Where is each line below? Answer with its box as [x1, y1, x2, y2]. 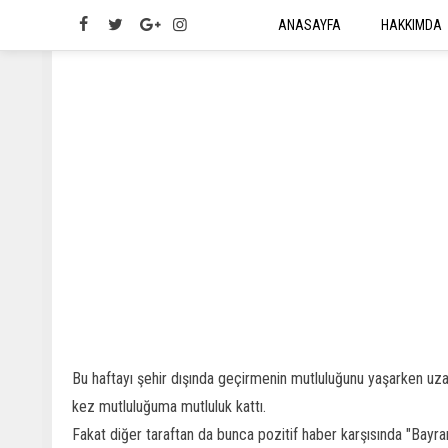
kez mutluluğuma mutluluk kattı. [72, 397, 266, 416]
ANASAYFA [278, 17, 342, 33]
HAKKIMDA [381, 17, 443, 33]
